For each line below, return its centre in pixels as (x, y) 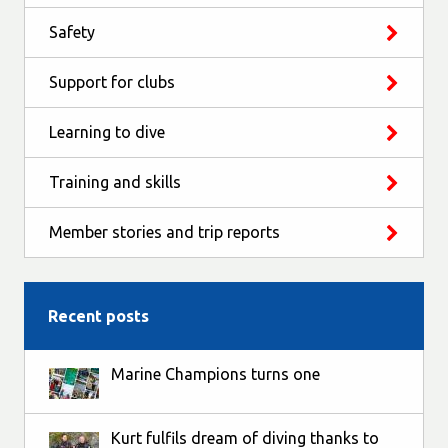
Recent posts (98, 315)
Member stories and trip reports (164, 231)
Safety (72, 31)
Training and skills (115, 181)
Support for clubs (112, 81)
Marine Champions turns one (215, 373)
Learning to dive (107, 131)
